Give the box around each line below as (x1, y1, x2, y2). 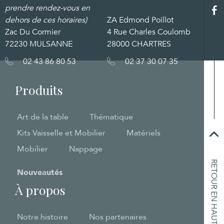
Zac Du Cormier (5, 26, 60, 37)
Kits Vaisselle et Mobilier (17, 127, 105, 138)
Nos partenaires (89, 211, 146, 222)
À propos (15, 181, 65, 198)
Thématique (89, 111, 133, 122)
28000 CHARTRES (107, 38, 171, 49)
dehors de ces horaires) (5, 14, 87, 25)
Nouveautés (17, 167, 62, 178)
